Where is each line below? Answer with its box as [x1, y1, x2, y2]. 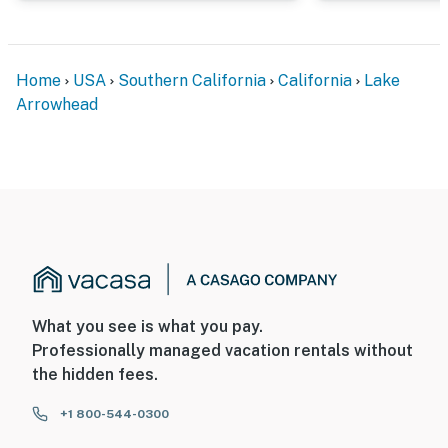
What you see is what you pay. [32, 317, 263, 337]
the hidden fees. [32, 365, 158, 385]
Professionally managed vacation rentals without [32, 341, 413, 361]
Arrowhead [16, 94, 98, 114]
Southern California [118, 70, 266, 90]
